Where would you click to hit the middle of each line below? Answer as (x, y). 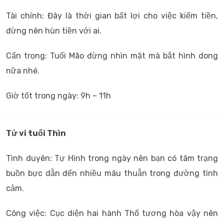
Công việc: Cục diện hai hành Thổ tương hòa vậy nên (112, 213)
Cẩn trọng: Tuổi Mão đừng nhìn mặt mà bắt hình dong (112, 56)
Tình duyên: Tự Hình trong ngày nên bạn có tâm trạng (112, 158)
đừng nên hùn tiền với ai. (54, 31)
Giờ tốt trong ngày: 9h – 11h (58, 96)
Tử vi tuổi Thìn (36, 133)
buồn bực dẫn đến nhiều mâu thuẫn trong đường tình (112, 173)
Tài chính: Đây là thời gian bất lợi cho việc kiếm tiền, (112, 16)
